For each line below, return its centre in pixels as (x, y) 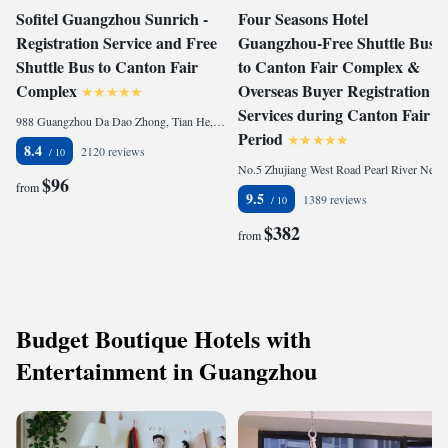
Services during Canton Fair (334, 114)
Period (260, 138)
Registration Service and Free (116, 42)
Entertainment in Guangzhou (166, 370)
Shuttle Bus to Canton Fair (107, 66)
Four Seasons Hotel (303, 18)
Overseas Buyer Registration (334, 90)
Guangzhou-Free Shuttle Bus (336, 42)
